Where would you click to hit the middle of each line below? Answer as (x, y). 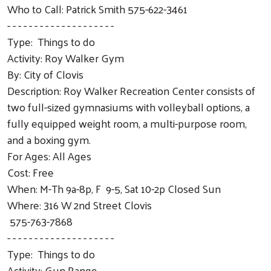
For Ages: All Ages (49, 155)
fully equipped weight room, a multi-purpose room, (127, 123)
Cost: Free (31, 172)
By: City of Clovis (45, 74)
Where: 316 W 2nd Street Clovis (80, 204)
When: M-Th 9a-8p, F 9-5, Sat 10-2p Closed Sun (114, 188)
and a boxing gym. (49, 139)
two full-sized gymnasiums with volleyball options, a (129, 106)
